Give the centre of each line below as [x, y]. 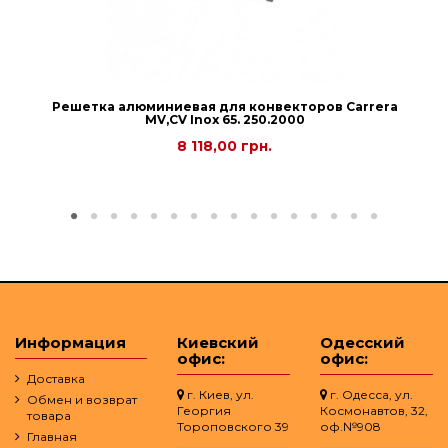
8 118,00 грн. [224, 145]
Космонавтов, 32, [374, 411]
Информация [70, 342]
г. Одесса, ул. [370, 395]
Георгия [204, 411]
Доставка [56, 379]
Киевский [218, 342]
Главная [52, 436]
